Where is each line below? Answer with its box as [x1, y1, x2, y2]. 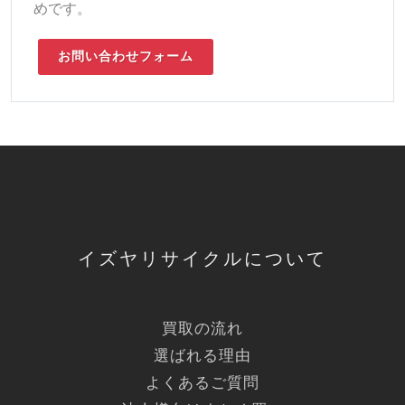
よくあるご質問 [146, 375, 259, 391]
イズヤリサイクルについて [78, 247, 327, 270]
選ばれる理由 [154, 348, 251, 364]
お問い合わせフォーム [58, 51, 193, 64]
